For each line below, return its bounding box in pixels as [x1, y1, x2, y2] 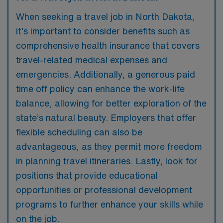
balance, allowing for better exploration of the [16, 99, 207, 108]
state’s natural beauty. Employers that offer [16, 113, 196, 122]
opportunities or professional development [16, 185, 192, 194]
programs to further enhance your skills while [16, 200, 203, 209]
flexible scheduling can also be [16, 127, 142, 136]
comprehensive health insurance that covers [16, 41, 200, 50]
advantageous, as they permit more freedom [16, 142, 202, 151]
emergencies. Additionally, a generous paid [16, 70, 195, 79]
